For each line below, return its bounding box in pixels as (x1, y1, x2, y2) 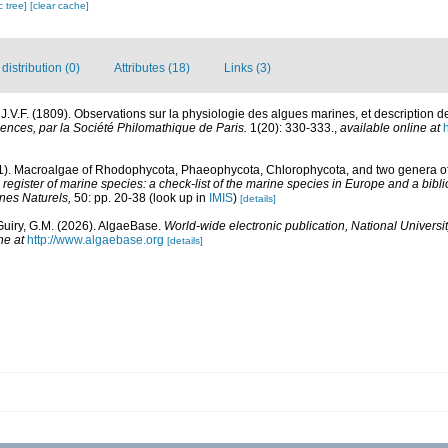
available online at (340, 121, 440, 136)
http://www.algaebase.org (27, 233, 164, 248)
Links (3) (224, 60, 271, 75)
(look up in (146, 191, 209, 206)
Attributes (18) (114, 60, 190, 75)
